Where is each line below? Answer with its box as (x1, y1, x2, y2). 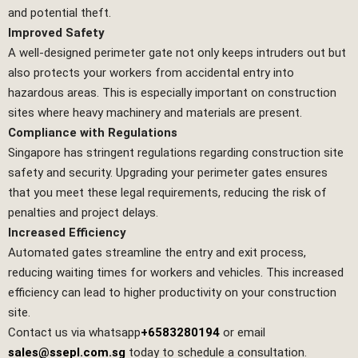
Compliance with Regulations (8, 125, 177, 141)
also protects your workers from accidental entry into (8, 66, 294, 81)
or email (220, 325, 265, 340)
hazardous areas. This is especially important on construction (8, 86, 336, 101)
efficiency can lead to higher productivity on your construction (8, 285, 336, 300)
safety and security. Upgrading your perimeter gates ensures (8, 165, 328, 181)
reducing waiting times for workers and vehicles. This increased (8, 265, 344, 280)
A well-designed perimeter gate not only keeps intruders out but (8, 46, 346, 61)
